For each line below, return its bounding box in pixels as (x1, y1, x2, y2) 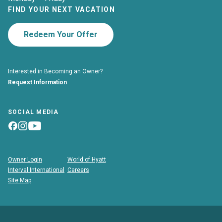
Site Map (8, 177, 31, 184)
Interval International (8, 166, 64, 174)
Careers (67, 166, 89, 174)
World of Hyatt (67, 156, 106, 164)
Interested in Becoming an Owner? (8, 67, 103, 75)
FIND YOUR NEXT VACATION (8, 5, 115, 13)
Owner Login (8, 156, 42, 164)
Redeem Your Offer (24, 29, 98, 39)
